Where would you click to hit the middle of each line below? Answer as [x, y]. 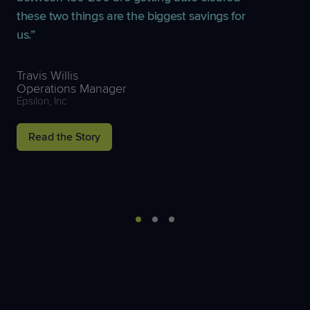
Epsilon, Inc [42, 101]
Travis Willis [47, 75]
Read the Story [64, 137]
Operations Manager [72, 88]
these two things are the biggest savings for [131, 16]
